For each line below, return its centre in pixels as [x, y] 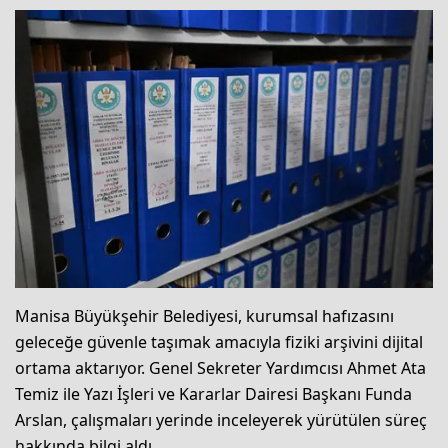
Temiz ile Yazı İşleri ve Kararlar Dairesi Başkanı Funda [213, 394]
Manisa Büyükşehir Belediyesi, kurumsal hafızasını [204, 316]
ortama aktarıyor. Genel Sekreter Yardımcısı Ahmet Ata [220, 368]
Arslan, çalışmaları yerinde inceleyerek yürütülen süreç [221, 420]
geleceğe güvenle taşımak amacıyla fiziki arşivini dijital [219, 342]
